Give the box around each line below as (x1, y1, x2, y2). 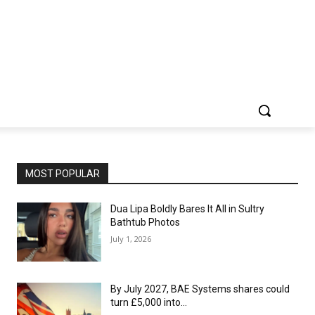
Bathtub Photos (110, 217, 180, 228)
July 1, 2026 (110, 233, 151, 244)
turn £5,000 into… (110, 297, 187, 308)
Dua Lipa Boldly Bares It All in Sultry (110, 203, 264, 214)
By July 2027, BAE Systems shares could (110, 283, 290, 295)
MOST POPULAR (25, 168, 100, 179)
